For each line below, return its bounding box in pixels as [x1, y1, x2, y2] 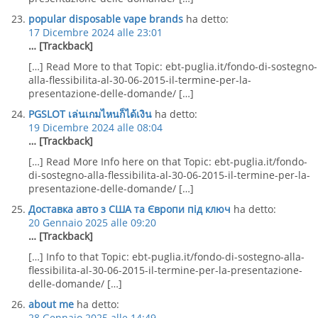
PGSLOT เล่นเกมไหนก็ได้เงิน [28, 107, 152, 121]
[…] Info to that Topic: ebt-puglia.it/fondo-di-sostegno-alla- [28, 250, 305, 263]
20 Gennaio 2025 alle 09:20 [28, 216, 156, 229]
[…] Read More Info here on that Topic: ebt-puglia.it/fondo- [28, 155, 307, 168]
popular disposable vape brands [28, 12, 183, 26]
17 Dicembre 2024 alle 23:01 [28, 26, 163, 39]
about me [28, 297, 74, 311]
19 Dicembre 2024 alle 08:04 [28, 121, 163, 134]
